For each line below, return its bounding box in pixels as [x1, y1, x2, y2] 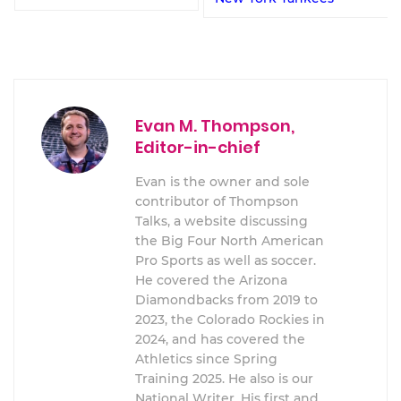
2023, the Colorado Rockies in [135, 311, 325, 328]
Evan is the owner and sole [135, 173, 310, 190]
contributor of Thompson [135, 192, 299, 209]
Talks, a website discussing [135, 212, 308, 229]
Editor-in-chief [135, 135, 260, 158]
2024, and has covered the [135, 330, 305, 347]
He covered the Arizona [135, 271, 287, 288]
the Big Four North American [135, 232, 324, 249]
